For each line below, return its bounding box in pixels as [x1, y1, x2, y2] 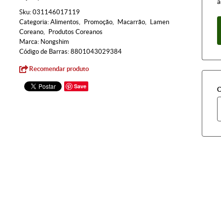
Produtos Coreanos [48, 28, 103, 36]
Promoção [84, 18, 112, 26]
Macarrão [117, 18, 145, 26]
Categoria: [19, 18, 49, 26]
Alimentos [50, 18, 79, 26]
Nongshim [40, 38, 69, 45]
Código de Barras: [19, 48, 71, 55]
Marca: [19, 38, 40, 45]
